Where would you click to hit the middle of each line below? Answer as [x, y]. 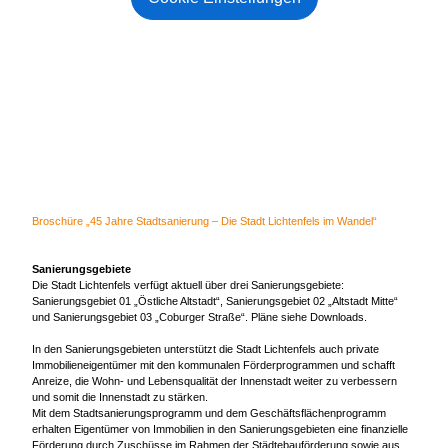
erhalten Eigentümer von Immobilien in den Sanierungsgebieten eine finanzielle [220, 429]
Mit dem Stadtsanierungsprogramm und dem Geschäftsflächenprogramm [209, 413]
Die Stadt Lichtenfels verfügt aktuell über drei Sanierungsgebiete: [188, 285]
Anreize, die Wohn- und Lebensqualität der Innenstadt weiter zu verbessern [214, 381]
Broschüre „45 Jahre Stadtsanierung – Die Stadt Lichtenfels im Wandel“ [204, 221]
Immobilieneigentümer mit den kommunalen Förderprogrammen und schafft [213, 365]
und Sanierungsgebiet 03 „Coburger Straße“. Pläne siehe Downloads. [199, 317]
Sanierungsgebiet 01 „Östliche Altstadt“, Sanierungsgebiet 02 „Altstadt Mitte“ [215, 301]
